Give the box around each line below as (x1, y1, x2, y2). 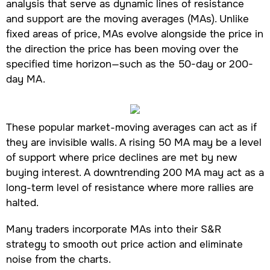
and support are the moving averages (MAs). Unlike (5, 11, 249, 25)
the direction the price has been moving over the (5, 42, 239, 55)
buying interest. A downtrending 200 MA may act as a (5, 166, 264, 180)
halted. (5, 196, 39, 210)
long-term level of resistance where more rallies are (5, 181, 254, 195)
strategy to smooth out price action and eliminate (5, 237, 243, 251)
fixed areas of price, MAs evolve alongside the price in (5, 27, 263, 40)
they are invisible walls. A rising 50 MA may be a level (5, 136, 262, 149)
